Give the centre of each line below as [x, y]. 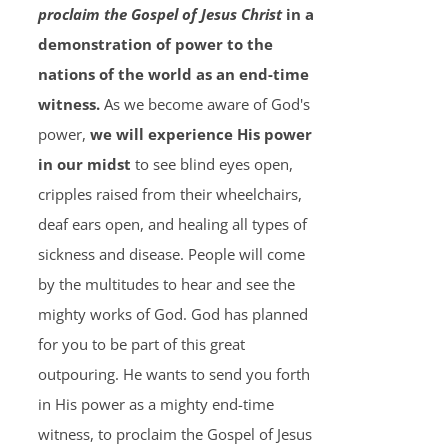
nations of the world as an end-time [173, 74]
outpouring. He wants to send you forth [173, 374]
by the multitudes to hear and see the [166, 284]
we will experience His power [200, 134]
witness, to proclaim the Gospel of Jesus [174, 434]
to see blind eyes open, [211, 164]
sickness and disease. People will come [171, 254]
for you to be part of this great [141, 344]
